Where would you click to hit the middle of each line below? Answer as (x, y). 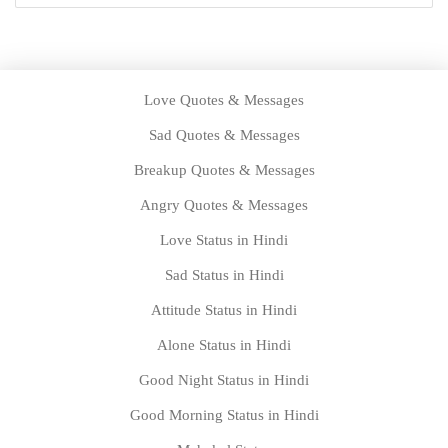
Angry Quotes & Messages (224, 204)
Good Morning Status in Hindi (224, 414)
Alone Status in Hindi (224, 344)
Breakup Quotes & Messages (224, 169)
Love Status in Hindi (224, 239)
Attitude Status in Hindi (224, 309)
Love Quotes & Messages (224, 99)
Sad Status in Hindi (224, 274)
